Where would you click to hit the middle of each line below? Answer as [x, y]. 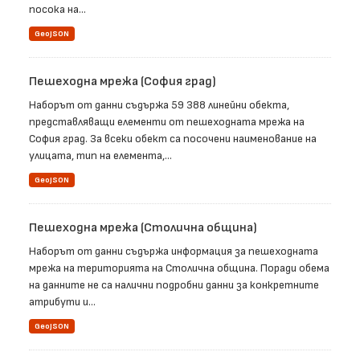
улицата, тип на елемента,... [100, 156]
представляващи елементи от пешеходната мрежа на [167, 122]
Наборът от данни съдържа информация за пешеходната [174, 252]
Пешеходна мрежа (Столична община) [143, 228]
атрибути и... [62, 302]
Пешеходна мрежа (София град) [123, 82]
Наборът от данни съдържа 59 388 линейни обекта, [159, 105]
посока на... [57, 10]
